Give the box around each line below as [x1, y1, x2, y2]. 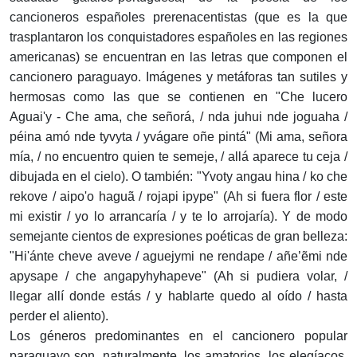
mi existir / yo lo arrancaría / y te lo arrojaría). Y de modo [10, 210, 347, 224]
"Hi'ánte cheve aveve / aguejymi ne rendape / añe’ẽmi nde [10, 249, 347, 264]
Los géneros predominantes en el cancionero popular [10, 329, 347, 343]
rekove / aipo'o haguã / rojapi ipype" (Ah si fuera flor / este [10, 190, 347, 204]
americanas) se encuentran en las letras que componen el [10, 50, 347, 65]
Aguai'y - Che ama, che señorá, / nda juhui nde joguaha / [10, 110, 347, 124]
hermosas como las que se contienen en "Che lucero [10, 90, 347, 104]
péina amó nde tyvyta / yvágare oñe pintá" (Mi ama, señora [10, 130, 347, 144]
